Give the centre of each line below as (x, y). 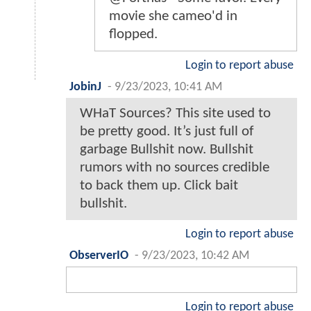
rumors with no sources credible (175, 167)
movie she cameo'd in (173, 16)
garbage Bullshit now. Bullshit (167, 149)
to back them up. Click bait (159, 185)
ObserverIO (99, 255)
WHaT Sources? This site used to (175, 113)
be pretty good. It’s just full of (167, 131)
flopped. (133, 34)
